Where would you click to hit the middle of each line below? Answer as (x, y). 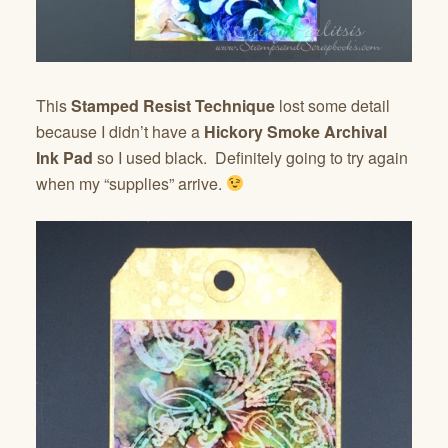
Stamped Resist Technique (173, 105)
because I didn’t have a (120, 131)
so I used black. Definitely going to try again (250, 157)
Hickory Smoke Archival (295, 131)
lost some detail (332, 105)
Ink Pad (64, 157)
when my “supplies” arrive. (131, 183)
